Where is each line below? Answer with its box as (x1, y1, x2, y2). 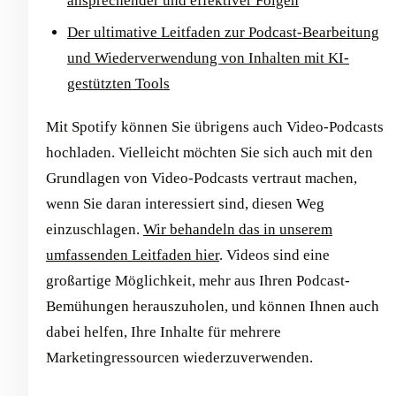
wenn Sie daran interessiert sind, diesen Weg (46, 194, 324, 212)
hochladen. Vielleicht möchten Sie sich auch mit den (46, 143, 373, 161)
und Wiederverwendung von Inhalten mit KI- (67, 49, 349, 66)
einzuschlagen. (46, 220, 143, 238)
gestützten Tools (67, 74, 170, 92)
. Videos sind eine (219, 246, 330, 263)
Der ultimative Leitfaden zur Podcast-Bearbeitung (67, 23, 379, 41)
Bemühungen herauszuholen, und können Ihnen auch (46, 297, 379, 315)
